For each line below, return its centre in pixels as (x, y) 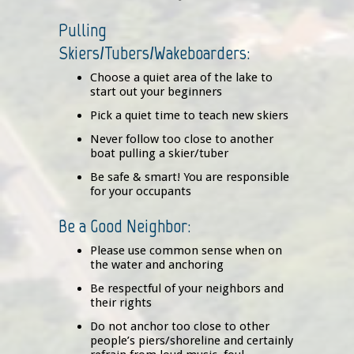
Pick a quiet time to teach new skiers (189, 116)
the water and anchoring (157, 265)
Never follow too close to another (182, 139)
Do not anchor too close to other (180, 327)
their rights (121, 303)
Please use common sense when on (186, 251)
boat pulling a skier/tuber (159, 154)
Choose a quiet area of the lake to (181, 78)
